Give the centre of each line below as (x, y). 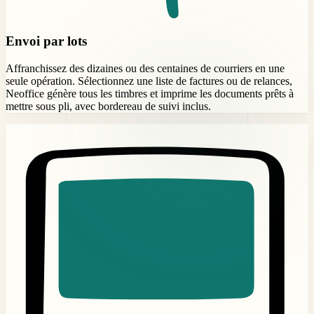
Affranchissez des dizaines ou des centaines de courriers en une (145, 69)
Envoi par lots (46, 41)
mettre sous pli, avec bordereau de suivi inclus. (108, 107)
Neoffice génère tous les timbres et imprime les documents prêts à (150, 94)
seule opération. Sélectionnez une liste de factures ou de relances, (149, 81)
